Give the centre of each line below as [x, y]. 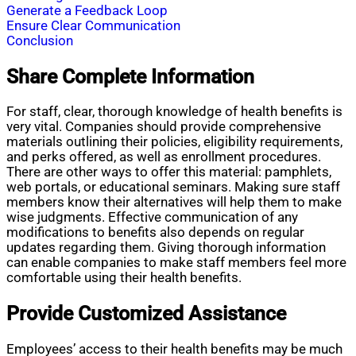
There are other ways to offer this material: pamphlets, [169, 172]
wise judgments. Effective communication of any [152, 218]
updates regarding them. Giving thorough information [166, 248]
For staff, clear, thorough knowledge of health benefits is [174, 112]
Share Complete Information [130, 76]
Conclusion [40, 41]
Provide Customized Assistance [146, 314]
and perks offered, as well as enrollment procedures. [164, 157]
